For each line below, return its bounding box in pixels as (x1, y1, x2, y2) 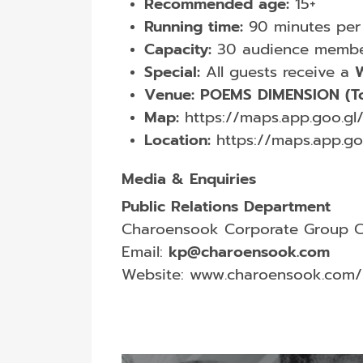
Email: (121, 241, 169, 264)
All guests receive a (199, 61, 355, 84)
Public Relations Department (121, 195, 331, 219)
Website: (121, 263, 190, 287)
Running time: (143, 15, 243, 39)
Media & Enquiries (121, 168, 256, 191)
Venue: (143, 83, 194, 107)
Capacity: (143, 38, 211, 62)
